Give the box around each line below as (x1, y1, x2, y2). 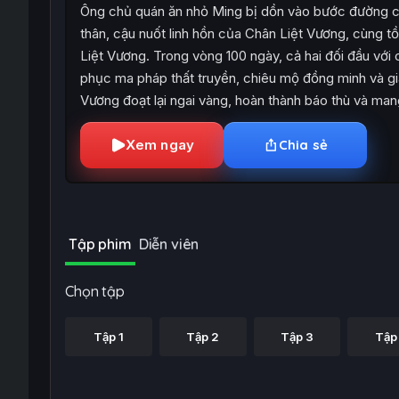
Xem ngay (125, 136, 195, 153)
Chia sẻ (278, 136, 329, 153)
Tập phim (69, 235, 132, 253)
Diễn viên (138, 235, 199, 253)
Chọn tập (65, 282, 125, 300)
